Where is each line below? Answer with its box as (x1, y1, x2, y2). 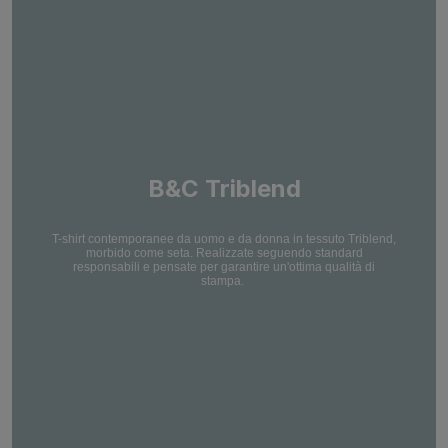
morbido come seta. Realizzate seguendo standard (85, 245, 363, 260)
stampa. (201, 273, 244, 288)
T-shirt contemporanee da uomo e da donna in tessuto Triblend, (52, 231, 396, 246)
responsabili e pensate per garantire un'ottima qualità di (73, 259, 375, 274)
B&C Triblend (147, 173, 301, 203)
